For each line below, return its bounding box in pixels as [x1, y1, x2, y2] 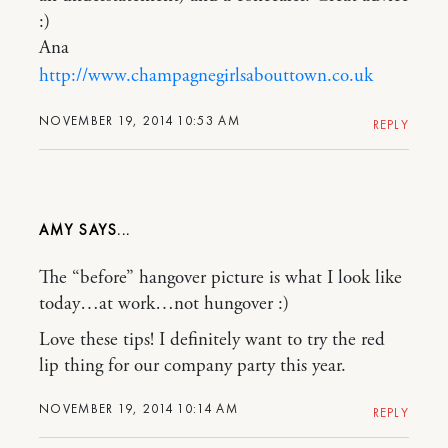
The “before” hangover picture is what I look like [39, 266, 402, 291]
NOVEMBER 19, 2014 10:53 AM [39, 112, 240, 130]
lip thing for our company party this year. [39, 354, 346, 379]
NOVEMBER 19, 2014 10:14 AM [39, 400, 238, 418]
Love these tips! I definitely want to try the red [39, 328, 385, 353]
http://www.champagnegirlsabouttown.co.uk [39, 64, 373, 89]
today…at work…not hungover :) [39, 292, 289, 317]
